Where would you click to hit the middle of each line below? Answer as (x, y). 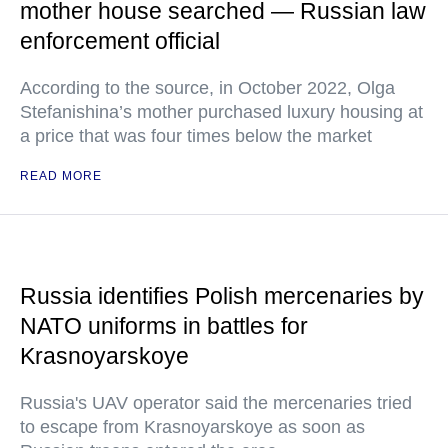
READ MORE (61, 176)
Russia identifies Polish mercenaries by (222, 296)
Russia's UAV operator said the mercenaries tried (216, 403)
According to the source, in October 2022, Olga (207, 88)
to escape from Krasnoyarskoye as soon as (192, 427)
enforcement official (120, 41)
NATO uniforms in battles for (164, 326)
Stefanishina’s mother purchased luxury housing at (221, 112)
